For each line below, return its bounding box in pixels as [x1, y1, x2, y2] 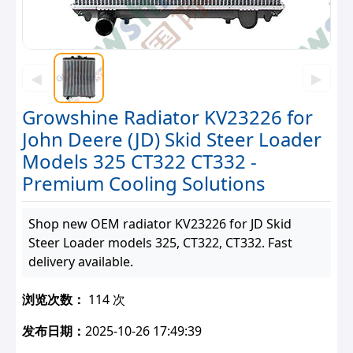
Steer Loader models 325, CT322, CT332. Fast [28, 234, 292, 251]
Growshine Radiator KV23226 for [22, 104, 313, 130]
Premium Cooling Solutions [22, 170, 266, 196]
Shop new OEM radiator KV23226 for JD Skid [28, 215, 292, 232]
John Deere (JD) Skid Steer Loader [22, 126, 321, 152]
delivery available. [28, 253, 133, 270]
